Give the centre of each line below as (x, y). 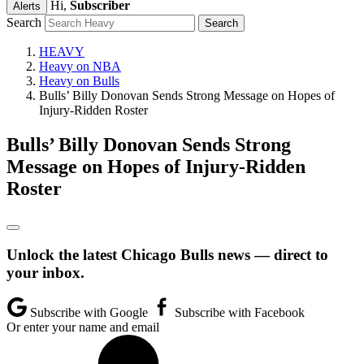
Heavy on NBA (80, 66)
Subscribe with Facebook (238, 313)
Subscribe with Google (89, 313)
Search (24, 22)
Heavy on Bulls (79, 81)
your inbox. (45, 272)
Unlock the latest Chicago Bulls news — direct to (167, 254)
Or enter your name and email (83, 327)
